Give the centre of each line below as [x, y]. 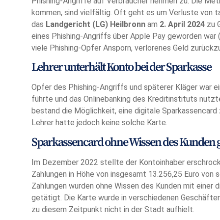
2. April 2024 [182, 24]
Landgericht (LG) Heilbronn [96, 24]
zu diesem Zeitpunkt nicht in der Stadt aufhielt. [113, 209]
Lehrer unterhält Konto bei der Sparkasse [121, 68]
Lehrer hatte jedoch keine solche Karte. [99, 123]
